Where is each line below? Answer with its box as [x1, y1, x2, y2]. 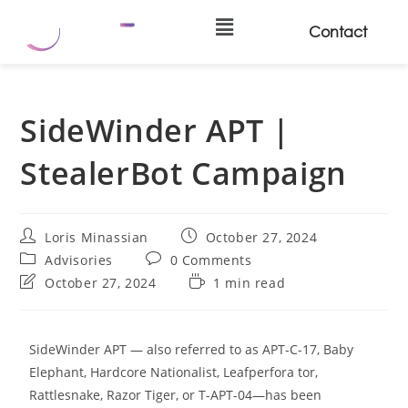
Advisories [45, 251, 114, 269]
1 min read [213, 274, 286, 291]
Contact [308, 23, 367, 41]
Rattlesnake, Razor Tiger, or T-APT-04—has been [29, 386, 322, 403]
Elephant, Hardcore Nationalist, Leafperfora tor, [29, 363, 319, 381]
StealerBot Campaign [20, 152, 347, 194]
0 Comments [169, 251, 252, 269]
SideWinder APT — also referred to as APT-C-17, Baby [29, 341, 354, 358]
